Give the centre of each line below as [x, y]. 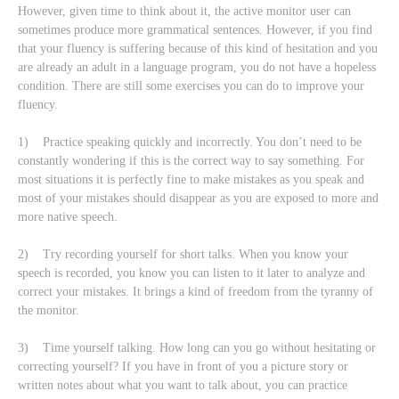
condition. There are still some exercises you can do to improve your [191, 85]
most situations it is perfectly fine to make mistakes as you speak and [191, 179]
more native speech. [68, 216]
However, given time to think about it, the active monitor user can [184, 11]
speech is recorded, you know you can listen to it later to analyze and [191, 273]
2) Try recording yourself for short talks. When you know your [183, 254]
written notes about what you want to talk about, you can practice [183, 385]
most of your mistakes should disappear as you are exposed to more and [198, 198]
